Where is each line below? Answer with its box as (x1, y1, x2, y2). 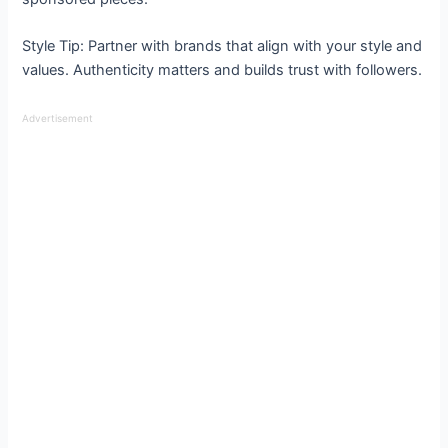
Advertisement (22, 111, 94, 124)
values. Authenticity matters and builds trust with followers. (22, 61, 423, 80)
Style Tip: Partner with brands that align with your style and (22, 37, 423, 56)
